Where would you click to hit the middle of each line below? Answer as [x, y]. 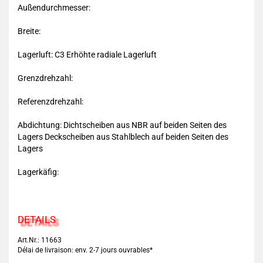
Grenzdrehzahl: [45, 78]
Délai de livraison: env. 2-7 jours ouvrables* [85, 250]
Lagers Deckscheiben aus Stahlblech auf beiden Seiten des [123, 137]
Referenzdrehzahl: [50, 102]
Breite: [29, 31]
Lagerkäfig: [38, 172]
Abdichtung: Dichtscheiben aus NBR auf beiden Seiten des [122, 125]
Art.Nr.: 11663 [40, 240]
